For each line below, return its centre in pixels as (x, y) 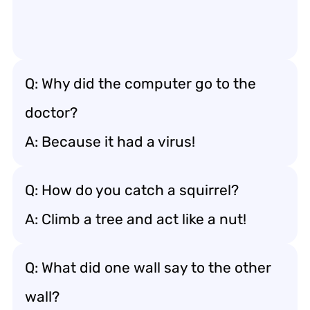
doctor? (51, 112)
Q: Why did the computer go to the (140, 83)
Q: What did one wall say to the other (148, 267)
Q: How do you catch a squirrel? (132, 190)
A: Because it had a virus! (110, 142)
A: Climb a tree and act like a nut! (136, 219)
